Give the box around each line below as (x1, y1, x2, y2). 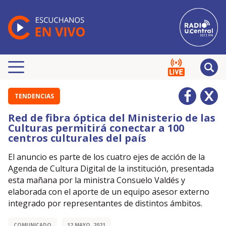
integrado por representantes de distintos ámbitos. (8, 198, 202, 209)
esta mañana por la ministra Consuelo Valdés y (8, 175, 185, 186)
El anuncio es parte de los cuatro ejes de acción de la (8, 151, 205, 162)
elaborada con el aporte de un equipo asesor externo (8, 186, 209, 197)
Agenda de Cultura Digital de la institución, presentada (8, 163, 214, 174)
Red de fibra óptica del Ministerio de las (8, 111, 215, 125)
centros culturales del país (8, 131, 146, 145)
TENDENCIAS (14, 92, 54, 100)
